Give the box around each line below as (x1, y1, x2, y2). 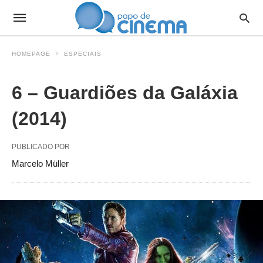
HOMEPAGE (12, 50, 50, 57)
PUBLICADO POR (12, 143, 70, 151)
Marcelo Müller (12, 159, 69, 168)
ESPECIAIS (64, 50, 102, 57)
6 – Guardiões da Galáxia (12, 82, 238, 103)
